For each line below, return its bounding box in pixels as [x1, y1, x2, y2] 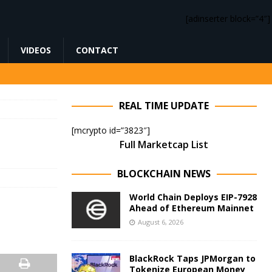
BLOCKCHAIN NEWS [117, 167, 211, 180]
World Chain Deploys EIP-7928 [129, 191, 257, 203]
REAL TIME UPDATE [119, 99, 209, 112]
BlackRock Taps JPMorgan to [129, 253, 256, 265]
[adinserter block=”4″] [186, 13, 270, 24]
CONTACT [76, 44, 118, 56]
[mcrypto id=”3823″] [71, 124, 150, 136]
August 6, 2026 [137, 217, 183, 226]
